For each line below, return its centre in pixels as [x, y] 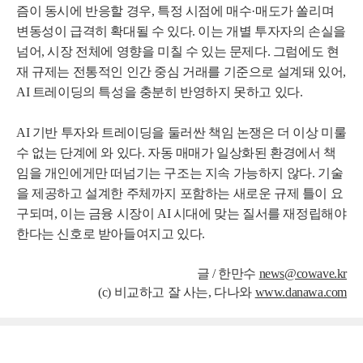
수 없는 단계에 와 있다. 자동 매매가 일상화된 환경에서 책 [176, 153]
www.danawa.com [301, 292]
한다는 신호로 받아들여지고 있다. [111, 234]
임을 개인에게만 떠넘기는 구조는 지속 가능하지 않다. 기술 [180, 173]
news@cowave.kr [303, 273]
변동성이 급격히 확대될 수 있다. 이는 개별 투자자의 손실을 [181, 31]
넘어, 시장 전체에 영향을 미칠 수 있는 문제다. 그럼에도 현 [178, 51]
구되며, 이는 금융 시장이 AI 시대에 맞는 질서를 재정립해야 [181, 214]
